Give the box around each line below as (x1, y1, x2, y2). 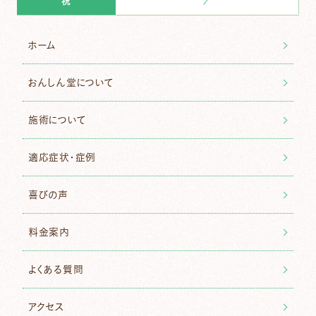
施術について (28, 115, 86, 126)
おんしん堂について (28, 78, 114, 88)
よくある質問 (28, 265, 84, 275)
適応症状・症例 (28, 152, 96, 163)
